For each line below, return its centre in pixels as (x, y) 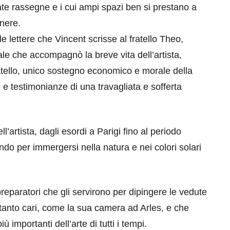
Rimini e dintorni (138, 160)
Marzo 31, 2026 (116, 178)
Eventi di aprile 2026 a (152, 146)
